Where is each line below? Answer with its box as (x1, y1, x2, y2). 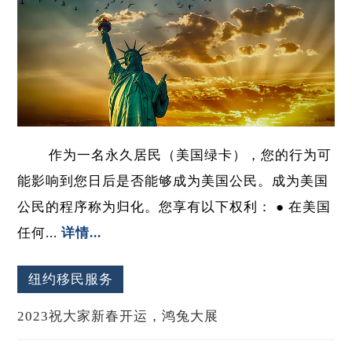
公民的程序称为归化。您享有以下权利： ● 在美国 (17, 199, 332, 214)
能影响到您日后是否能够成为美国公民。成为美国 (17, 173, 329, 189)
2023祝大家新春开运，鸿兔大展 (17, 308, 219, 324)
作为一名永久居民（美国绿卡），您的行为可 (49, 147, 332, 163)
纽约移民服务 (27, 271, 113, 287)
